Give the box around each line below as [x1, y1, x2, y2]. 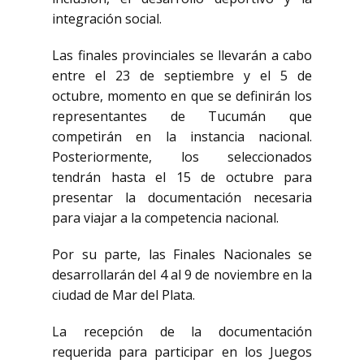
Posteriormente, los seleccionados [52, 148, 312, 166]
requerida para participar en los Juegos [52, 343, 312, 361]
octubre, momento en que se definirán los [52, 87, 312, 105]
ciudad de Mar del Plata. [52, 286, 198, 304]
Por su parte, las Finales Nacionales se [52, 245, 312, 263]
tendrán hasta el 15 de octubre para [52, 168, 312, 186]
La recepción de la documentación [52, 323, 312, 340]
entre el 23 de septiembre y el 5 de [52, 67, 312, 84]
